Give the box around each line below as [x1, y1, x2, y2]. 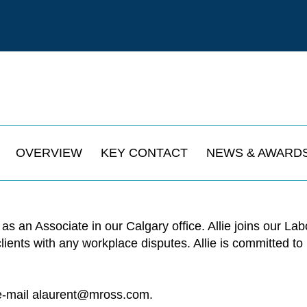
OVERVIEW [15, 146, 82, 160]
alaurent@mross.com [32, 288, 149, 302]
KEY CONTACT [100, 146, 188, 160]
